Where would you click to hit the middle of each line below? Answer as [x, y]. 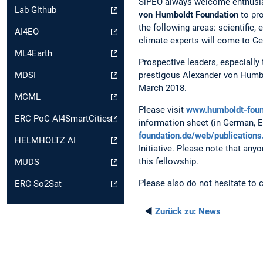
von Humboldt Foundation [188, 14]
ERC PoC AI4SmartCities [63, 119]
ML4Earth [33, 54]
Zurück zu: [176, 212]
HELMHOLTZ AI [45, 141]
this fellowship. [168, 161]
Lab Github [36, 10]
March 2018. [163, 88]
